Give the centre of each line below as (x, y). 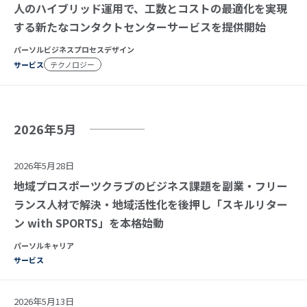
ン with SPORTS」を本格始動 (89, 222)
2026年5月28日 (44, 165)
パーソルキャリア (44, 245)
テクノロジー (73, 64)
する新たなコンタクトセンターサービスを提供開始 (140, 26)
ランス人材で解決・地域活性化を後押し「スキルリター (151, 204)
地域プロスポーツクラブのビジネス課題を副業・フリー (151, 185)
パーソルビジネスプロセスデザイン (74, 49)
